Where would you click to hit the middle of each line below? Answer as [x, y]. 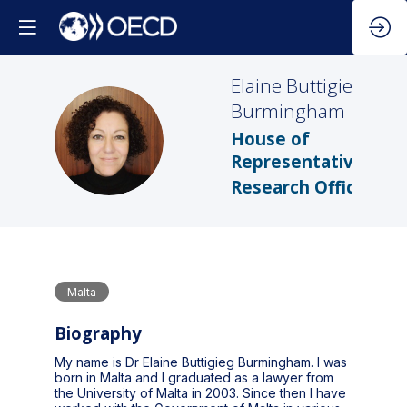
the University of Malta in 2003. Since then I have [200, 393]
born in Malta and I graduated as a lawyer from [194, 378]
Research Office [298, 187]
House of [270, 138]
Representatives [302, 161]
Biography [98, 333]
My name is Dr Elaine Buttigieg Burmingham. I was [201, 362]
